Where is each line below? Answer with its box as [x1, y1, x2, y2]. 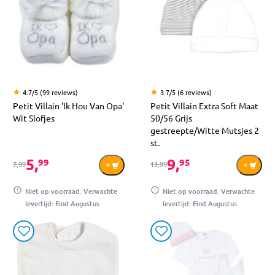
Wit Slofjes [13, 112, 55, 123]
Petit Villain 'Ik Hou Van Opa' [13, 99, 124, 111]
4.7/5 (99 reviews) [23, 87, 78, 97]
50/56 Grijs [150, 112, 192, 123]
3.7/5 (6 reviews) [160, 87, 212, 97]
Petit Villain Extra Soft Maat [150, 99, 258, 111]
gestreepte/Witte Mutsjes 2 [150, 124, 259, 136]
